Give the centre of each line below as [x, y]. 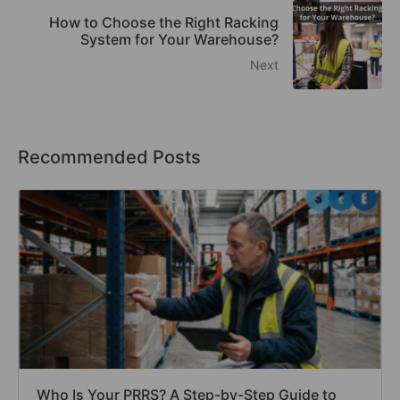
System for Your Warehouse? [179, 40]
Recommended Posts [109, 157]
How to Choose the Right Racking [164, 23]
